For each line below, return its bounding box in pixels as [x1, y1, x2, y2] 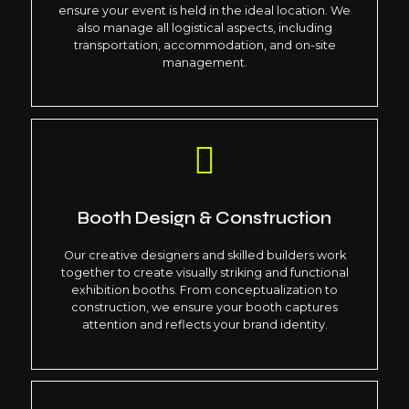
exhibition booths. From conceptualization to [71, 283, 338, 298]
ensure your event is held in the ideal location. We [58, 3, 351, 17]
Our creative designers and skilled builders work [63, 248, 346, 263]
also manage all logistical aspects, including [77, 20, 332, 35]
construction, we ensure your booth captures [71, 300, 338, 315]
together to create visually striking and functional [60, 266, 349, 280]
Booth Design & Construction [78, 207, 331, 229]
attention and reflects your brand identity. [81, 318, 328, 332]
